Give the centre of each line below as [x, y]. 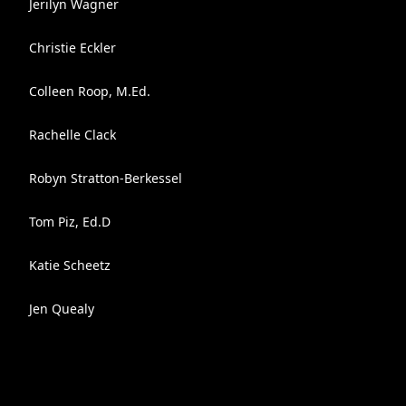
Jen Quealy [62, 309]
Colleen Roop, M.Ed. [90, 91]
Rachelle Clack [72, 135]
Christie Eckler [72, 48]
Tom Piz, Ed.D [70, 222]
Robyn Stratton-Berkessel [106, 178]
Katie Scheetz [70, 265]
